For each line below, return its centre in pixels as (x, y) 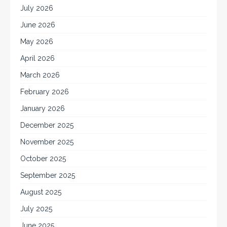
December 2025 (47, 125)
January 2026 (43, 108)
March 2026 (40, 75)
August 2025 (41, 192)
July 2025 (36, 209)
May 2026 (37, 41)
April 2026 (37, 58)
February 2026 (45, 91)
